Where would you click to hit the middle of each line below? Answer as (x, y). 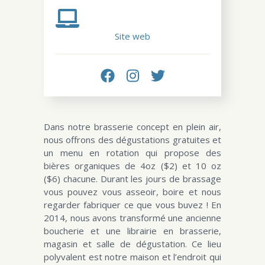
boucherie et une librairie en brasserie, (132, 231)
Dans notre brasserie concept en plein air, (132, 127)
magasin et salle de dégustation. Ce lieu (132, 244)
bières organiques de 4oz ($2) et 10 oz (132, 166)
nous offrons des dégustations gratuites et (132, 140)
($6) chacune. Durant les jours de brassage (132, 179)
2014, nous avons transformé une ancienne (132, 218)
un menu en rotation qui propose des (132, 153)
